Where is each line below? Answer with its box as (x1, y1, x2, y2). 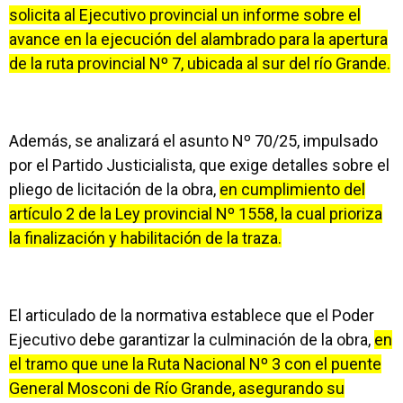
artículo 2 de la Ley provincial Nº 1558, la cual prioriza (9, 204, 382, 223)
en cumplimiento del (219, 180, 365, 199)
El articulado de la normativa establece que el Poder (9, 306, 374, 325)
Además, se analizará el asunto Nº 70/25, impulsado (9, 131, 378, 150)
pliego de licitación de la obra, (9, 180, 219, 199)
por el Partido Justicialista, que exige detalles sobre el (9, 156, 390, 175)
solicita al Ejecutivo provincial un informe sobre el (9, 5, 361, 24)
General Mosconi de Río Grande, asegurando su (9, 379, 345, 398)
